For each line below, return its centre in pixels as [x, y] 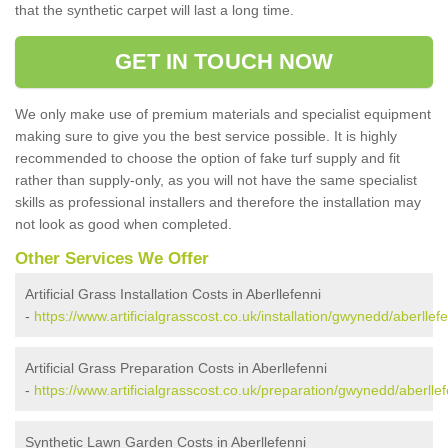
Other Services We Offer [112, 258]
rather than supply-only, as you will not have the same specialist [216, 180]
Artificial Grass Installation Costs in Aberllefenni [173, 294]
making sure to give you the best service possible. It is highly [206, 136]
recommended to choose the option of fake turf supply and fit [207, 158]
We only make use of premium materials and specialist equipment [223, 114]
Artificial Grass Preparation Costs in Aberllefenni [176, 368]
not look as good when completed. [123, 224]
